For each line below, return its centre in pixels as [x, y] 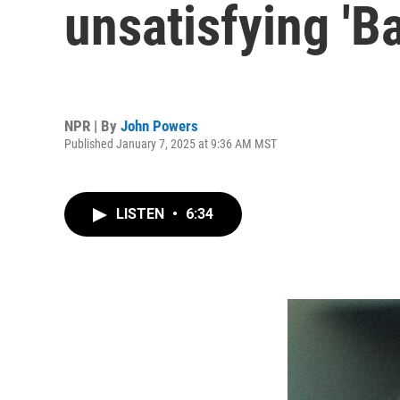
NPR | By [92, 125]
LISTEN [142, 214]
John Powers [159, 125]
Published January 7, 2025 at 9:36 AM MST [171, 143]
